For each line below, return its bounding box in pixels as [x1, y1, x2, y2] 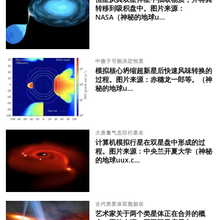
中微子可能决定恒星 [95, 57, 146, 65]
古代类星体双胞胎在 [95, 200, 146, 207]
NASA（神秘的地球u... [95, 12, 165, 22]
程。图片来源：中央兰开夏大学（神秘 [95, 146, 212, 156]
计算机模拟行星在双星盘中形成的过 [95, 137, 205, 147]
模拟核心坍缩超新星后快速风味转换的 [95, 66, 212, 76]
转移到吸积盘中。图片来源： [95, 3, 185, 13]
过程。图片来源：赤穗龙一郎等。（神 [95, 75, 212, 84]
